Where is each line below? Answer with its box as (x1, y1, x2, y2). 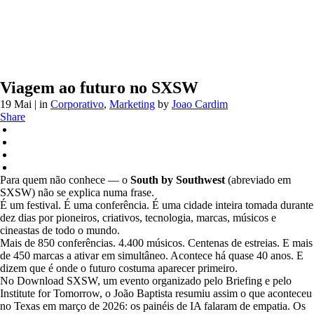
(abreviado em (225, 174, 291, 186)
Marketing (109, 98, 155, 110)
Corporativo (50, 98, 104, 110)
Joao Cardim (172, 98, 228, 110)
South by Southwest (130, 174, 225, 186)
